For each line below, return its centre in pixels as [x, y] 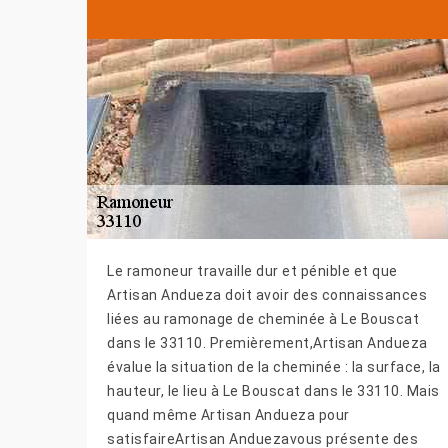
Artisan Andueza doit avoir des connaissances [267, 295]
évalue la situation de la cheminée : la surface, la [274, 367]
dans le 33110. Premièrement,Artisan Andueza [267, 343]
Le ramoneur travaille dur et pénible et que [252, 271]
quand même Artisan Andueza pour [228, 415]
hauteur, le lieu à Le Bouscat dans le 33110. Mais [273, 391]
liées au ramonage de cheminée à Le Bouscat [263, 319]
